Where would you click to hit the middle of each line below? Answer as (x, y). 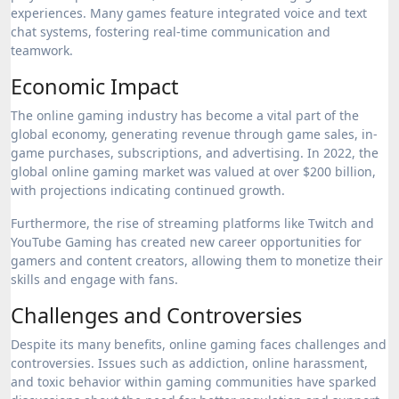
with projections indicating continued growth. (148, 190)
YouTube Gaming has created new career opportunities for (186, 242)
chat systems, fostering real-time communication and (171, 32)
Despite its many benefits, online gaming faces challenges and (199, 344)
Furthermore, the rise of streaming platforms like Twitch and (192, 223)
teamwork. (42, 50)
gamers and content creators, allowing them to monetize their (197, 261)
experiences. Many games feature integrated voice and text (189, 13)
